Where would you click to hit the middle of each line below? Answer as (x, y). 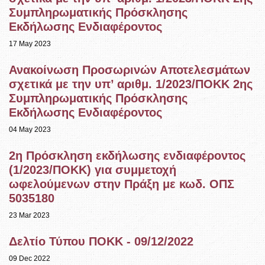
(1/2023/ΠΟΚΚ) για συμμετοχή (93, 170)
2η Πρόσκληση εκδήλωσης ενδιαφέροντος (127, 156)
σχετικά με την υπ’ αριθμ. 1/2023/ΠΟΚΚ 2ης (131, 84)
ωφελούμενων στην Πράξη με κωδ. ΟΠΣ (122, 184)
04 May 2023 (30, 130)
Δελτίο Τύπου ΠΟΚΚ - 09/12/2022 (101, 242)
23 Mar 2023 (30, 216)
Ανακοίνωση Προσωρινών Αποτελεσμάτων (130, 70)
